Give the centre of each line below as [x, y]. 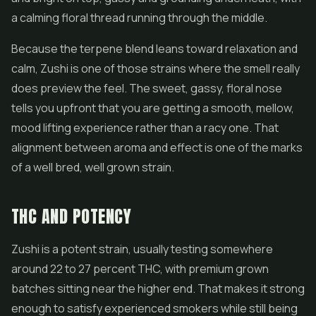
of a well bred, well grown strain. [93, 167]
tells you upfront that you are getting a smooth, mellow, [153, 108]
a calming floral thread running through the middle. [139, 18]
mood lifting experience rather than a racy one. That [145, 128]
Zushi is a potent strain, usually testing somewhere [142, 249]
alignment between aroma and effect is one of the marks [157, 147]
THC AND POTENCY [72, 217]
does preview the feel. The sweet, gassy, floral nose [147, 88]
